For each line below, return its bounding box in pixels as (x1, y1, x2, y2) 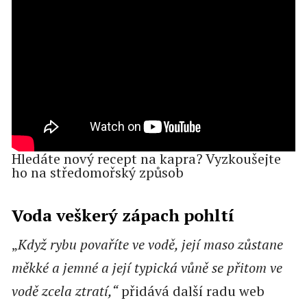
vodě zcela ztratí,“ (11, 281, 118, 300)
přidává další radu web (117, 281, 265, 300)
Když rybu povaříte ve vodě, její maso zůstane (17, 234, 283, 254)
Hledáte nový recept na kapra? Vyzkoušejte (11, 149, 281, 168)
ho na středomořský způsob (11, 162, 184, 182)
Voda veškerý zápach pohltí (11, 204, 234, 226)
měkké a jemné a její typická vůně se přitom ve (11, 258, 282, 277)
